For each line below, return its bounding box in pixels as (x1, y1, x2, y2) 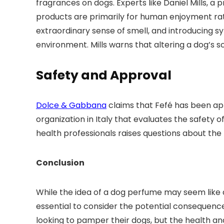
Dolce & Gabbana (36, 99, 106, 111)
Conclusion (36, 157, 84, 169)
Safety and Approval (36, 66, 171, 84)
